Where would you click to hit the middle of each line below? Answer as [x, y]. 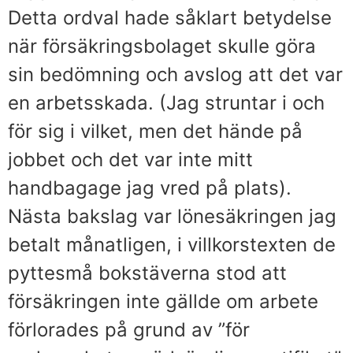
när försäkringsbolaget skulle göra [162, 46]
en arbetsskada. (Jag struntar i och [166, 102]
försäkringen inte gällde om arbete [163, 301]
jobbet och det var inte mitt [130, 159]
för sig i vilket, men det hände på [155, 131]
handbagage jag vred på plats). [150, 188]
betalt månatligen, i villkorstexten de [172, 244]
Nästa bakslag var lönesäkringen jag [172, 216]
